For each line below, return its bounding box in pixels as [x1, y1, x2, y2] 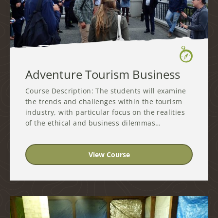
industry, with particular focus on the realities [25, 108, 185, 117]
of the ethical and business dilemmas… [25, 118, 161, 128]
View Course [88, 149, 130, 159]
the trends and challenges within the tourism [25, 97, 182, 107]
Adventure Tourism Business [25, 66, 180, 83]
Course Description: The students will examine [25, 86, 186, 96]
